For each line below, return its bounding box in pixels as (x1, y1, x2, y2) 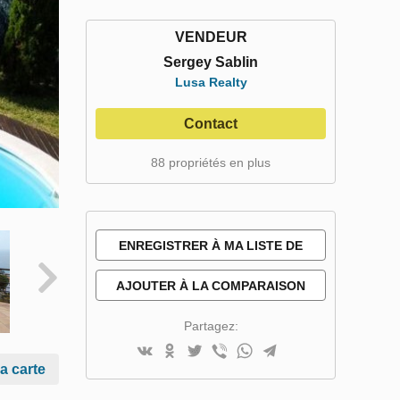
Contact (184, 116, 237, 131)
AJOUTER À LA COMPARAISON (116, 279, 305, 293)
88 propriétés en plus (151, 155, 271, 170)
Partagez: (183, 319, 238, 333)
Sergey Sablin (163, 54, 258, 70)
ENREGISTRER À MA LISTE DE (119, 238, 303, 253)
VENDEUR (174, 29, 247, 45)
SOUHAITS (179, 270, 243, 284)
